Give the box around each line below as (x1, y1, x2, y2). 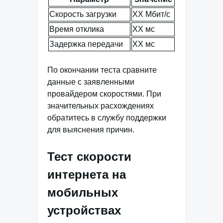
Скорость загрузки (49, 9, 116, 18)
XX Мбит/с (132, 9, 170, 18)
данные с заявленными (47, 77, 134, 86)
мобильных (47, 185, 118, 199)
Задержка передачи (49, 39, 123, 48)
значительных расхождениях (47, 101, 154, 110)
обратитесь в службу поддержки (47, 113, 166, 122)
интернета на (47, 167, 126, 181)
